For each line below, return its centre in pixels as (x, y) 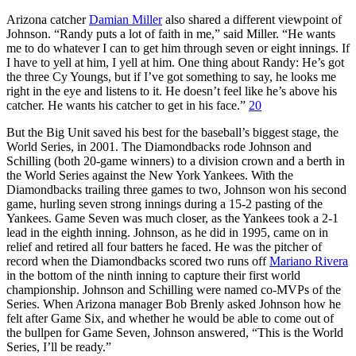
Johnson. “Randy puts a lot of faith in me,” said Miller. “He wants (171, 33)
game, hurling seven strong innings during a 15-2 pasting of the (164, 203)
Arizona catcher (48, 19)
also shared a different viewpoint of (252, 19)
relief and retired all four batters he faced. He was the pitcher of (164, 246)
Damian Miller (126, 19)
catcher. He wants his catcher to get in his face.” (128, 105)
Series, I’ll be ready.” (59, 346)
